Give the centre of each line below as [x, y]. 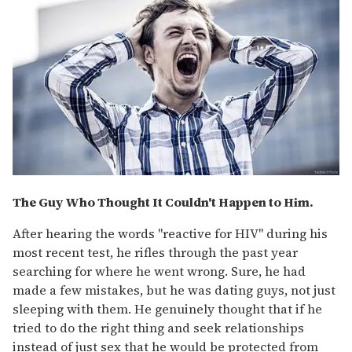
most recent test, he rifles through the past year [155, 252]
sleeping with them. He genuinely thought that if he [167, 308]
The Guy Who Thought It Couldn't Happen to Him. [163, 202]
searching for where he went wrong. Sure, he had [159, 271]
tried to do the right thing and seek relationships [158, 327]
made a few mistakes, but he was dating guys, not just [174, 290]
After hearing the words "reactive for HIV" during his [170, 233]
